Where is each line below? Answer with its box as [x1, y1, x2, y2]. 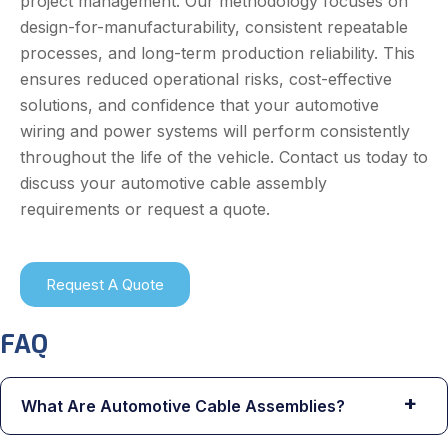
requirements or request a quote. [20, 198, 270, 219]
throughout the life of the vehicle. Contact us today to [20, 146, 428, 167]
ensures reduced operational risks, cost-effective [20, 68, 392, 89]
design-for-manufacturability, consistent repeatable [20, 16, 408, 37]
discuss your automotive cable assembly [20, 172, 327, 193]
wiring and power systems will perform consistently [20, 120, 410, 141]
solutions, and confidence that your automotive [20, 94, 379, 115]
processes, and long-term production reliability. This [20, 42, 415, 63]
